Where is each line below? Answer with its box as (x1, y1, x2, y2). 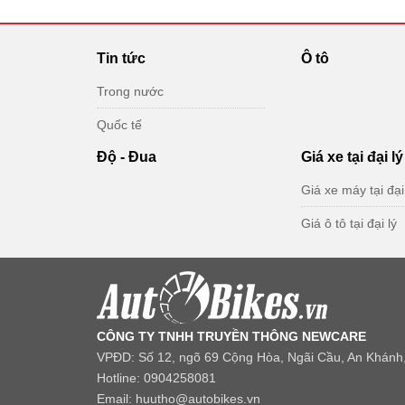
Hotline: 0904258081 (97, 371, 216, 386)
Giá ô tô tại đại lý (301, 216, 397, 231)
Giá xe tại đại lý (301, 149, 403, 165)
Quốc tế (97, 118, 142, 133)
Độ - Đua (97, 149, 156, 165)
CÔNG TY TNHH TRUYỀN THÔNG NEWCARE (97, 329, 366, 344)
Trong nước (97, 84, 164, 99)
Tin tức (97, 51, 146, 67)
